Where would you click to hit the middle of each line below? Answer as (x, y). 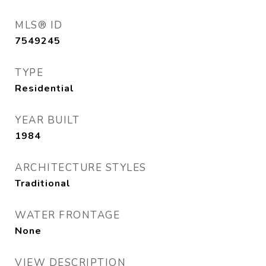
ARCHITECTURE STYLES (81, 168)
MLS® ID (39, 25)
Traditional (43, 183)
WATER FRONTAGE (67, 215)
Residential (45, 88)
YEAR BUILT (47, 120)
